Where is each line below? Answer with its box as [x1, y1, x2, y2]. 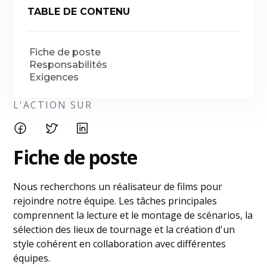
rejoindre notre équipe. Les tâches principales [13, 194, 218, 207]
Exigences [29, 72, 79, 83]
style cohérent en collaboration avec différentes [13, 237, 226, 250]
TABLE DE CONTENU [27, 6, 131, 17]
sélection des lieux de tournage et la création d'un [13, 223, 235, 236]
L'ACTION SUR [13, 98, 93, 111]
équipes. [13, 252, 51, 265]
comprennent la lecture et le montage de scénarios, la [13, 209, 253, 222]
